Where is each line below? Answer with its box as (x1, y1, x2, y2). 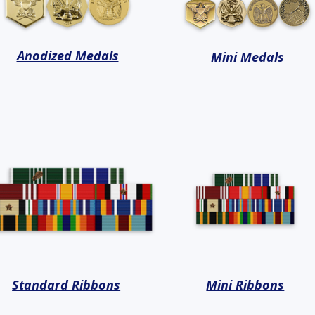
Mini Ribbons (206, 276, 285, 294)
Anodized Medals (16, 47, 119, 65)
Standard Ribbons (12, 276, 121, 294)
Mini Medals (211, 49, 284, 66)
